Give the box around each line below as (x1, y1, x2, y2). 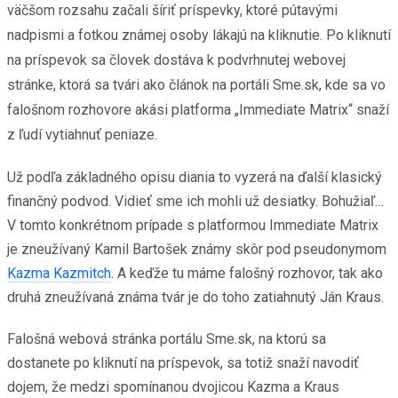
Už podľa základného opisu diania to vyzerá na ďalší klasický (7, 168, 382, 186)
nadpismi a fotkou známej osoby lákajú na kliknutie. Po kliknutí (7, 26, 391, 44)
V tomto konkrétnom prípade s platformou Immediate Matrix (7, 216, 378, 234)
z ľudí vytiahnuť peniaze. (7, 125, 157, 143)
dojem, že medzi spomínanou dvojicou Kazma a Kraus (7, 378, 339, 395)
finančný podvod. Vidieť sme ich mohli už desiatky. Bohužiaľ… (7, 192, 384, 210)
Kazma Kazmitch (7, 264, 111, 282)
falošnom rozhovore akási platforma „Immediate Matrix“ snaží (7, 100, 389, 118)
